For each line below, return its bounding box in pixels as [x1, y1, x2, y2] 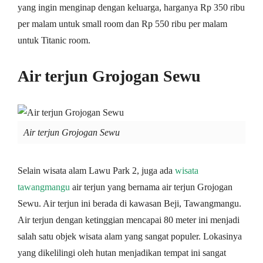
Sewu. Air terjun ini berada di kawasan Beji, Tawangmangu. [18, 198, 241, 208]
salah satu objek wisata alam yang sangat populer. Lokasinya [18, 231, 242, 241]
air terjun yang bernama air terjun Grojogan [70, 181, 232, 192]
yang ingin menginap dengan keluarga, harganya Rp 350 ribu [18, 2, 245, 12]
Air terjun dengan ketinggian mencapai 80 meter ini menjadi [18, 214, 240, 225]
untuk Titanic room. [18, 35, 90, 45]
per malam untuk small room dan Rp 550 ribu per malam [18, 18, 227, 29]
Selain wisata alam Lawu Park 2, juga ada [18, 165, 175, 176]
